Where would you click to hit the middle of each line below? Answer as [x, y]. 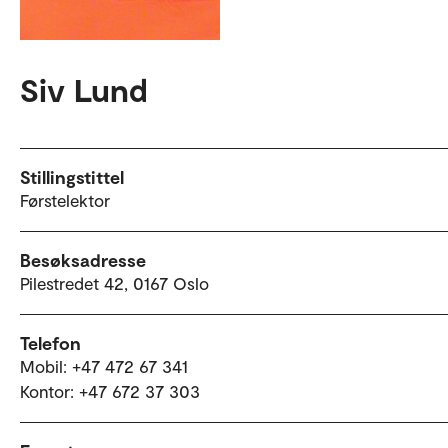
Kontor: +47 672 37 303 [110, 390]
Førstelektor [65, 199]
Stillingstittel [72, 176]
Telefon [50, 342]
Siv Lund [84, 88]
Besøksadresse [83, 259]
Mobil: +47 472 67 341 [104, 365]
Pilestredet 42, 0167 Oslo [114, 282]
